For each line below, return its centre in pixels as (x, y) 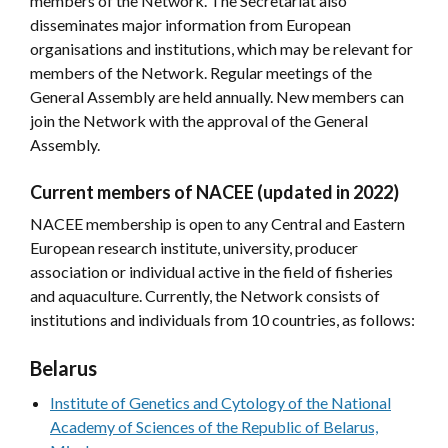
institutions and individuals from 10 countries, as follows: (222, 319)
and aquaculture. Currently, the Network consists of (205, 295)
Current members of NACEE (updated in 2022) (214, 191)
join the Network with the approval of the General (199, 120)
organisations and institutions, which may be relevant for (221, 48)
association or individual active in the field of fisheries (211, 271)
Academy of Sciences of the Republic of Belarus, (214, 426)
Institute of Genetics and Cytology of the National (220, 402)
